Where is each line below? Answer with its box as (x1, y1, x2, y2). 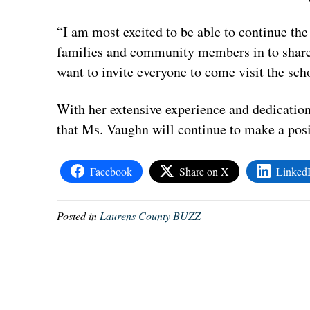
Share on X (179, 163, 230, 179)
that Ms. (57, 119, 107, 138)
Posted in (57, 208, 100, 223)
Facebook (90, 163, 133, 179)
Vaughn (107, 119, 149, 138)
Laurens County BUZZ (100, 208, 201, 223)
